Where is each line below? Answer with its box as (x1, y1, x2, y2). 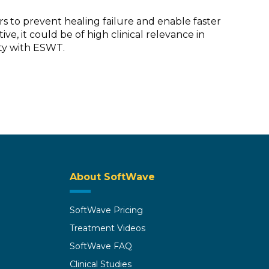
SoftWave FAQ (69, 241, 132, 252)
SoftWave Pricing (69, 205, 143, 216)
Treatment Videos (69, 223, 145, 234)
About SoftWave (69, 171, 155, 183)
